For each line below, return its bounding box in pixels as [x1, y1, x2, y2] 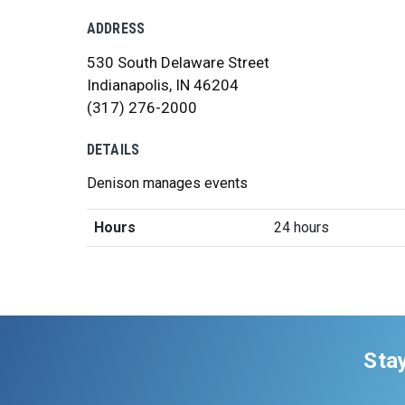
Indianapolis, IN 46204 [87, 76, 239, 94]
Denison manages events [87, 174, 248, 192]
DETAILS [87, 141, 140, 158]
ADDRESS [87, 20, 146, 37]
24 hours [274, 219, 329, 236]
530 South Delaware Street [87, 53, 269, 71]
